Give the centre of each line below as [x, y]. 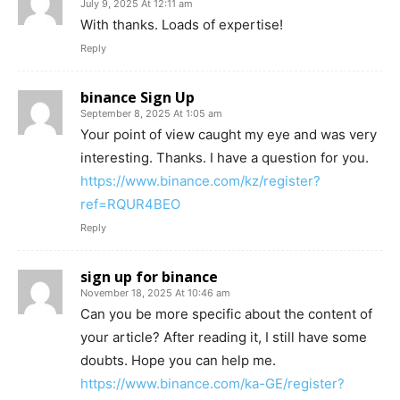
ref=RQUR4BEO [130, 204]
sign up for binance [149, 277]
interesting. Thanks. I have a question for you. [225, 158]
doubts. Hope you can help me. [178, 361]
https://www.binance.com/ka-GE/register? [212, 384]
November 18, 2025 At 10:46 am [155, 293]
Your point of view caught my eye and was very [229, 135]
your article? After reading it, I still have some [224, 337]
